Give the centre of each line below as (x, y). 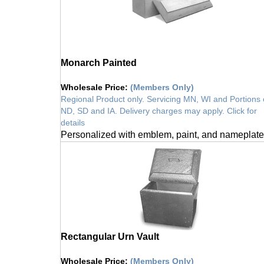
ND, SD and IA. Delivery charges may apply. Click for (159, 105)
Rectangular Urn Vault (110, 230)
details (73, 116)
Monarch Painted (99, 57)
